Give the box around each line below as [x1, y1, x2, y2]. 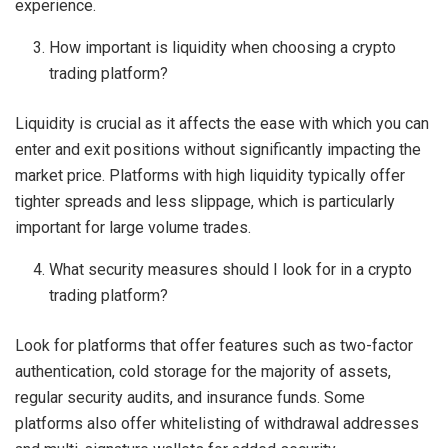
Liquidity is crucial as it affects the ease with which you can [15, 114, 429, 134]
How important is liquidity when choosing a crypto [49, 38, 397, 58]
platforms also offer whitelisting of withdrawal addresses [15, 414, 419, 434]
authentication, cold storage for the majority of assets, [15, 362, 391, 382]
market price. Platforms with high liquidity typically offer [15, 166, 405, 186]
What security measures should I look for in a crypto [49, 260, 413, 280]
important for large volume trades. [15, 218, 251, 238]
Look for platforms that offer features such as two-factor [15, 336, 413, 356]
